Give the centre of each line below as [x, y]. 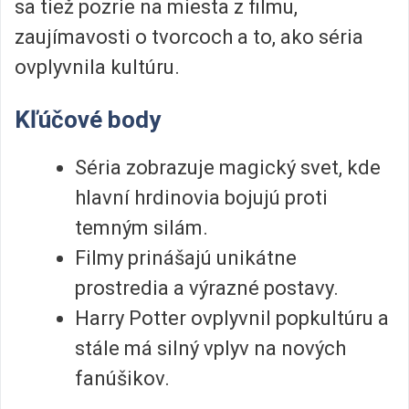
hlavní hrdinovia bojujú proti [201, 198]
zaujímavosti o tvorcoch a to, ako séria [189, 37]
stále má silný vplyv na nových [210, 349]
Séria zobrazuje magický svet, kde [228, 168]
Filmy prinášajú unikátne [186, 258]
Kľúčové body [88, 120]
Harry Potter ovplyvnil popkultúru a [232, 319]
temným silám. [142, 228]
